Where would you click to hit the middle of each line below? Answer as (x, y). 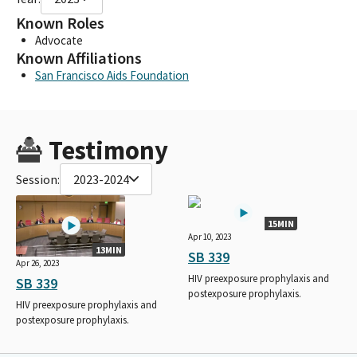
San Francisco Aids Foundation (112, 75)
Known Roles (60, 23)
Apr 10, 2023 (210, 236)
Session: (38, 179)
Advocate (59, 40)
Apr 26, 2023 (37, 263)
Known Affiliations (79, 58)
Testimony (108, 150)
